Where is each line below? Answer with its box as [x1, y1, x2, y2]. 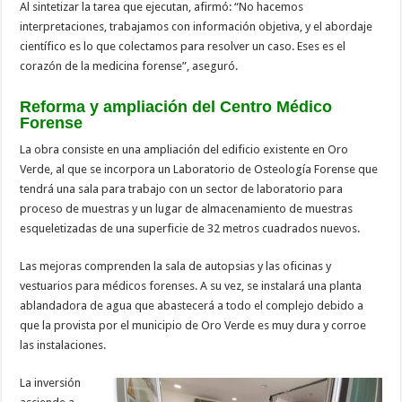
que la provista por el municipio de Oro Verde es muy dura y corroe [20, 318, 367, 332]
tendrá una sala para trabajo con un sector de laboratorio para [20, 181, 344, 196]
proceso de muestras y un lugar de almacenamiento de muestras [20, 201, 354, 215]
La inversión [20, 375, 82, 389]
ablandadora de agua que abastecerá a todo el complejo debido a [20, 298, 364, 312]
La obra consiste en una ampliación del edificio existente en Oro [20, 142, 349, 156]
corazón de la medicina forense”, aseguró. [20, 58, 239, 73]
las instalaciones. [20, 337, 107, 352]
